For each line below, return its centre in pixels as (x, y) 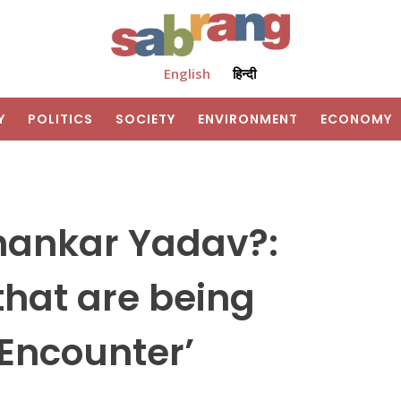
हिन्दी (244, 74)
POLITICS (60, 119)
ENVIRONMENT (248, 119)
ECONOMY (356, 119)
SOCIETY (145, 119)
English (187, 74)
